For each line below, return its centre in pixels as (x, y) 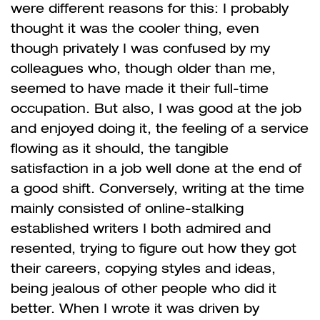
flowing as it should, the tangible (120, 148)
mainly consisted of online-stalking (127, 208)
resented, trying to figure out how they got (154, 248)
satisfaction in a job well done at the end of (156, 168)
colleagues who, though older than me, (143, 68)
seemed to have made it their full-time (140, 88)
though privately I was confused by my (140, 48)
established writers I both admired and (141, 228)
